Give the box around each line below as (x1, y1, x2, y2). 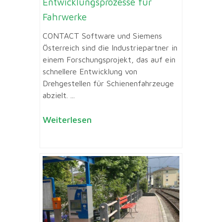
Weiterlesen (43, 114, 92, 125)
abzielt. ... (43, 91, 75, 100)
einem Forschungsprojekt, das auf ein (43, 55, 175, 64)
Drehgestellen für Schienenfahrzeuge (43, 79, 174, 88)
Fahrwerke (43, 11, 87, 22)
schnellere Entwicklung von (43, 67, 137, 76)
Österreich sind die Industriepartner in (43, 43, 177, 53)
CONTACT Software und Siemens (43, 31, 162, 41)
